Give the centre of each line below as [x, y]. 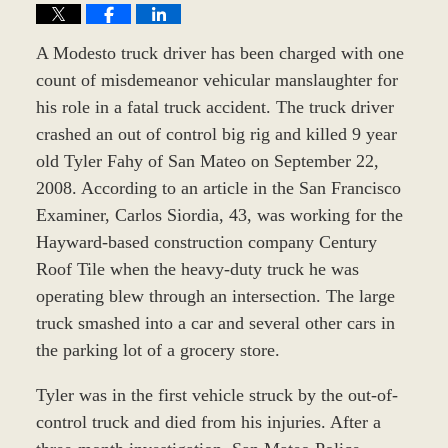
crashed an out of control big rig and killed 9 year [216, 133]
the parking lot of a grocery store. [157, 349]
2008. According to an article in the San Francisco [218, 187]
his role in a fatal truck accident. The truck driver [214, 106]
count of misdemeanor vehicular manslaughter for [216, 79]
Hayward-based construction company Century [206, 241]
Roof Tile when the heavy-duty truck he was [197, 268]
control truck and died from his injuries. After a [208, 421]
